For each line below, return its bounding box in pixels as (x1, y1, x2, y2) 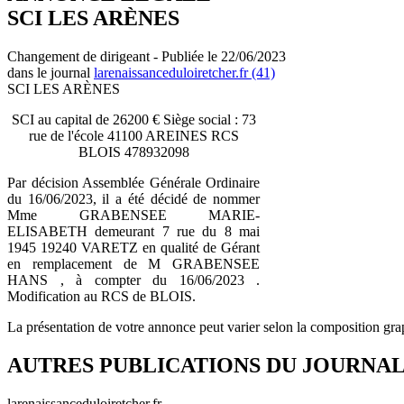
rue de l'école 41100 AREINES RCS (28, 127, 239, 143)
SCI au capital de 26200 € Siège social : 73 (11, 111, 256, 127)
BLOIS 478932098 (78, 143, 189, 160)
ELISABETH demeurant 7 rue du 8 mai (7, 223, 260, 239)
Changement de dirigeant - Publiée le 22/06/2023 (7, 48, 286, 64)
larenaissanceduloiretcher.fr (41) (94, 64, 275, 80)
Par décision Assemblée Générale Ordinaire (7, 174, 260, 190)
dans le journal (7, 64, 94, 80)
